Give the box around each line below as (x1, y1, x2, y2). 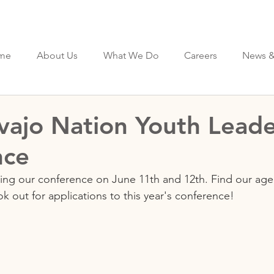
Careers (183, 50, 217, 61)
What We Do (103, 50, 159, 61)
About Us (37, 50, 78, 61)
